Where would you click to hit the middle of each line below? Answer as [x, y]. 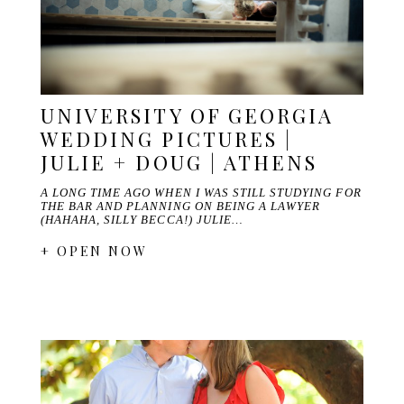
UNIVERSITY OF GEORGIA [187, 116]
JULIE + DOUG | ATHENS [179, 163]
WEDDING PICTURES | [166, 139]
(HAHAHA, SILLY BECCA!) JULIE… [142, 220]
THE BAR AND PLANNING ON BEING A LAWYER [180, 207]
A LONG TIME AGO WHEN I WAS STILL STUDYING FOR [201, 193]
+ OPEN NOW [94, 252]
